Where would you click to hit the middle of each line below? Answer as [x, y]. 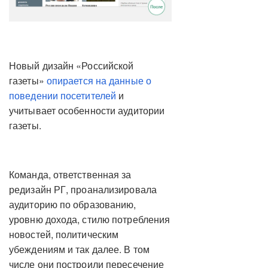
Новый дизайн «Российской [71, 65]
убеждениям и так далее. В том [79, 249]
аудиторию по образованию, [73, 204]
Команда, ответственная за [70, 174]
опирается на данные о [99, 80]
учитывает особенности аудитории [87, 110]
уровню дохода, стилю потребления [90, 219]
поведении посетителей [63, 95]
